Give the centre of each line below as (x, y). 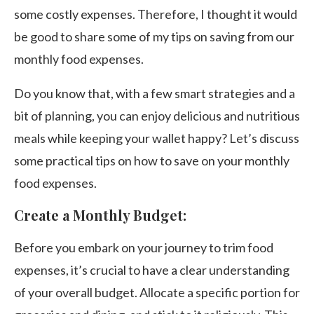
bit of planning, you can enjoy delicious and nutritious (157, 116)
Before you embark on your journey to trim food (144, 247)
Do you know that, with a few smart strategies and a (155, 93)
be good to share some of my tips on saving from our (154, 36)
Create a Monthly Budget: (100, 215)
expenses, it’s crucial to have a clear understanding (152, 270)
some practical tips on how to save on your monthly (152, 161)
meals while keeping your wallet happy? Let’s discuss (157, 138)
